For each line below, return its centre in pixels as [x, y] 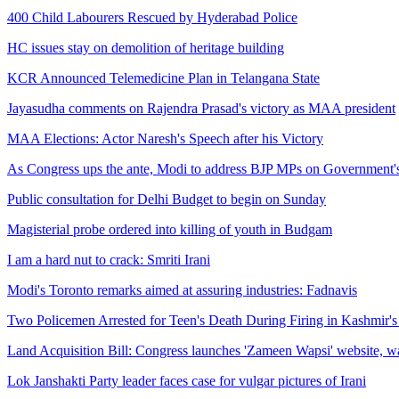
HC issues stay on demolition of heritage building [146, 47]
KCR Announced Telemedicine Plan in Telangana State [163, 77]
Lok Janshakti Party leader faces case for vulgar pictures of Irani [187, 380]
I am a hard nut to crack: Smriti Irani [109, 259]
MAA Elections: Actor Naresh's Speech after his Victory [165, 138]
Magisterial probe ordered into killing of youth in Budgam [170, 229]
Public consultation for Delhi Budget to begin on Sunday [167, 199]
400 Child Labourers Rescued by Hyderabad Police [152, 17]
